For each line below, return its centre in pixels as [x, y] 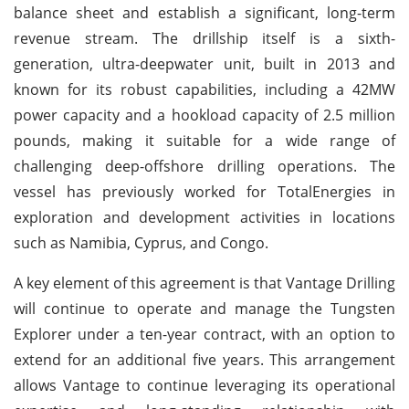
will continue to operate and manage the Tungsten [204, 308]
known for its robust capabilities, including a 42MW [204, 89]
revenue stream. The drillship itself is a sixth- [204, 38]
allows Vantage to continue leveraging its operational [204, 385]
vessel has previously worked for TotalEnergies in [204, 191]
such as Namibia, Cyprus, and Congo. [141, 242]
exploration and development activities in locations [204, 217]
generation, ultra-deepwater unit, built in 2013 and [204, 63]
